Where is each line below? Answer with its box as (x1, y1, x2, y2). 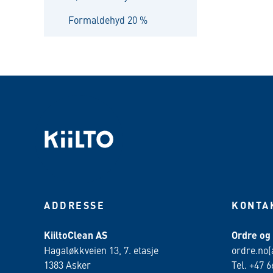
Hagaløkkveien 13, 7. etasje (44, 243, 158, 257)
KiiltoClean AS (44, 227, 107, 242)
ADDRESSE (44, 197, 105, 212)
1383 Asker (44, 257, 91, 271)
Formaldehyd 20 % (68, 12, 147, 26)
